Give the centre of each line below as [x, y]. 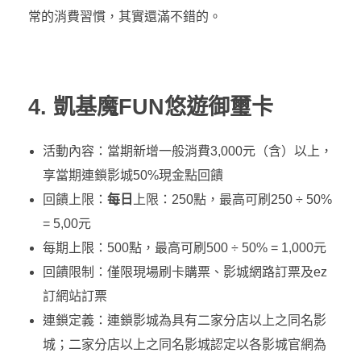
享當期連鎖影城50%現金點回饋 [133, 176]
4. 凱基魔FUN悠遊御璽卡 [151, 108]
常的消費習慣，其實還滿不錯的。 [125, 17]
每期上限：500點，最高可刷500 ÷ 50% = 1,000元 [184, 248]
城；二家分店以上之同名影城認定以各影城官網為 [184, 345]
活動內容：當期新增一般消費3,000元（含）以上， [187, 151]
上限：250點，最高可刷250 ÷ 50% [232, 200]
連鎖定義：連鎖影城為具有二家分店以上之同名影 [184, 321]
